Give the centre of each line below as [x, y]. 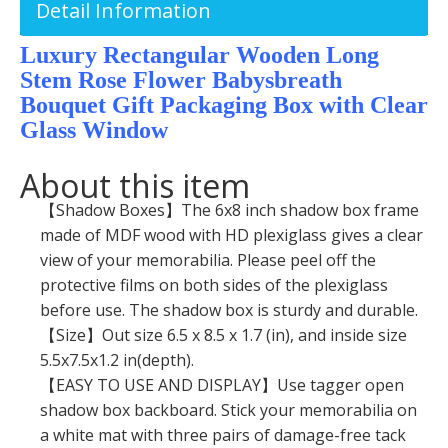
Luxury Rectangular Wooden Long [199, 55]
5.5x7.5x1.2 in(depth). [117, 360]
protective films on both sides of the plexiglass [214, 285]
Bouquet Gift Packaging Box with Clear [224, 105]
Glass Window [94, 130]
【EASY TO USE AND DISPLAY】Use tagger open [222, 385]
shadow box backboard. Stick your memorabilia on [228, 410]
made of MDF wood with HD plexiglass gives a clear [231, 235]
